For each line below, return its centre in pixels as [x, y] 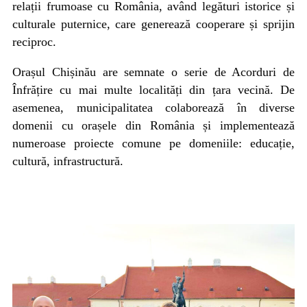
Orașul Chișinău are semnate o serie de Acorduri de [153, 72]
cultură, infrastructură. [68, 161]
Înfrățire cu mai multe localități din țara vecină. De [153, 90]
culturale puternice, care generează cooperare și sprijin [153, 24]
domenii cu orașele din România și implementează [153, 126]
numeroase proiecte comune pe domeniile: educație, [153, 144]
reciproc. [34, 42]
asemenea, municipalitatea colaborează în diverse [153, 108]
